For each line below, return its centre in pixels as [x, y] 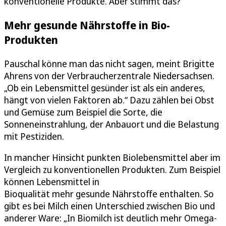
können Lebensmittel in [52, 182]
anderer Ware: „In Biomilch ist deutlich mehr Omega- [110, 218]
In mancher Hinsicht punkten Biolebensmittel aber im [112, 158]
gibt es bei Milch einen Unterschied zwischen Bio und [109, 206]
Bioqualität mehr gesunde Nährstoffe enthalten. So [109, 194]
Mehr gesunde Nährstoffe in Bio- [87, 25]
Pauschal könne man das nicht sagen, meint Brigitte [109, 64]
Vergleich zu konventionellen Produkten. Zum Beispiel [112, 170]
